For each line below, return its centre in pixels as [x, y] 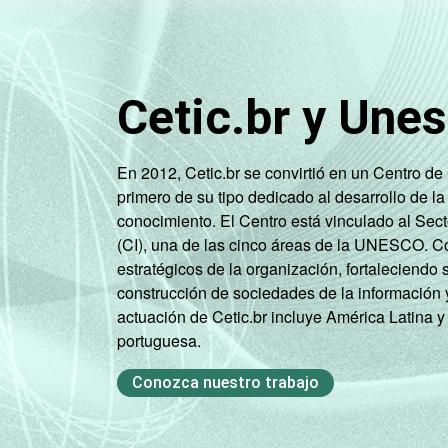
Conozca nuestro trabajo [225, 383]
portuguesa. [159, 341]
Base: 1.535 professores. [268, 39]
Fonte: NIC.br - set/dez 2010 [273, 63]
